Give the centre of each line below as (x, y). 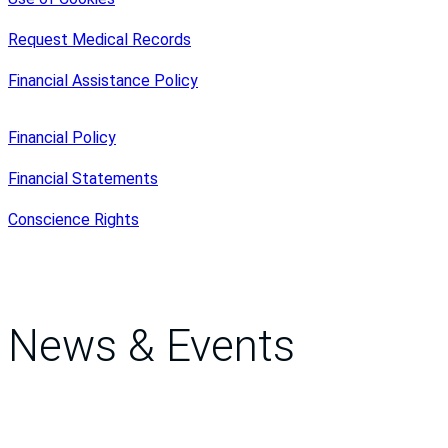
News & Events (151, 346)
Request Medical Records (99, 39)
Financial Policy (62, 137)
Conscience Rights (73, 219)
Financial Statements (83, 178)
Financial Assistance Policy (103, 80)
